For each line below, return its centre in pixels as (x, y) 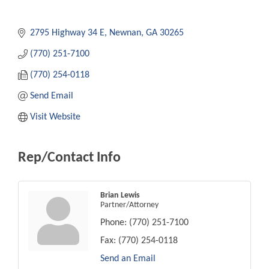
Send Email (52, 96)
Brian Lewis (120, 195)
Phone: (113, 222)
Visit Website (55, 117)
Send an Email (128, 258)
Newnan (125, 33)
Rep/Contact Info (69, 158)
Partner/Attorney (129, 205)
